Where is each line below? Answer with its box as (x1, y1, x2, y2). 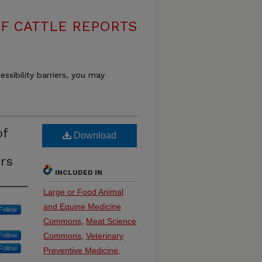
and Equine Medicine (43, 202, 121, 211)
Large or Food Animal (43, 187, 123, 196)
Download (71, 130, 116, 140)
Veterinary (86, 231, 123, 240)
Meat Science (86, 216, 136, 226)
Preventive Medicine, (43, 246, 120, 255)
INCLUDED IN (55, 168, 102, 177)
